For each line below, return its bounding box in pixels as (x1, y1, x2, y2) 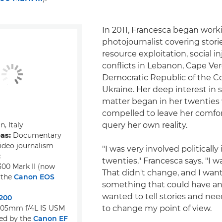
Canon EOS (14, 172, 55, 181)
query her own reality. (102, 120, 187, 130)
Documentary (11, 130, 61, 140)
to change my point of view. (102, 204, 212, 214)
